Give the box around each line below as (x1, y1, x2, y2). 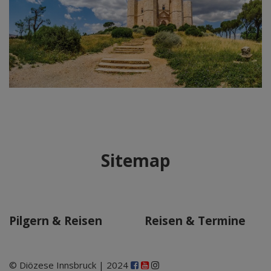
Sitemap (100, 148, 171, 172)
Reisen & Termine (145, 212, 246, 229)
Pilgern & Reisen (9, 212, 102, 229)
